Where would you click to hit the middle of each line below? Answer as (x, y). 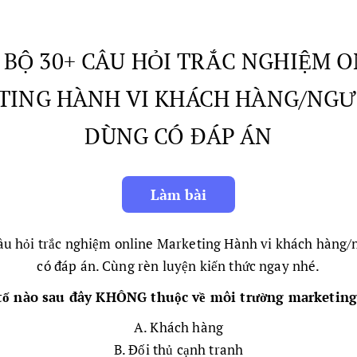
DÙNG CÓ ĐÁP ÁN (178, 135)
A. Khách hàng (178, 328)
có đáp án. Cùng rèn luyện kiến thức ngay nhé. (178, 266)
